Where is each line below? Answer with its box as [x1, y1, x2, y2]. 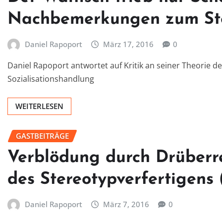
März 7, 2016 [103, 199, 150, 209]
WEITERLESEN [15, 101, 63, 111]
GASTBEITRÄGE [16, 131, 69, 141]
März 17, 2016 [103, 39, 154, 49]
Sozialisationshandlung [7, 73, 94, 85]
